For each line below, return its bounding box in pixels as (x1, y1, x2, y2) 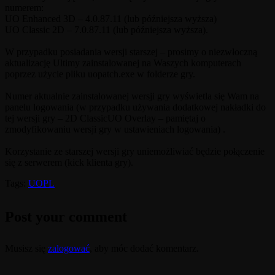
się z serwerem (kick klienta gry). (5, 157, 133, 168)
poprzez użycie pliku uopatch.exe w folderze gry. (5, 68, 195, 79)
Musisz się (5, 242, 48, 254)
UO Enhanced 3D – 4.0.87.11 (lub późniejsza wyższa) (5, 13, 217, 24)
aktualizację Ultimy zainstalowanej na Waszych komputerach (5, 57, 241, 68)
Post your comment (5, 208, 127, 225)
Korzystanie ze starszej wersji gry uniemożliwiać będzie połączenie (5, 145, 265, 157)
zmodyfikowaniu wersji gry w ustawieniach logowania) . (5, 123, 225, 134)
